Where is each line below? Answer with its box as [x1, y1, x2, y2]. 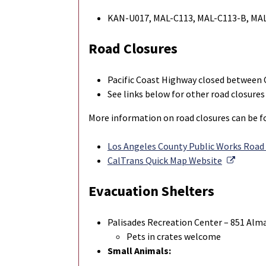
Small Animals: [107, 245, 171, 257]
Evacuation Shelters [88, 182, 214, 201]
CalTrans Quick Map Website [107, 154, 222, 167]
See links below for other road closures [107, 88, 265, 100]
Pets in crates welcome [126, 230, 221, 243]
